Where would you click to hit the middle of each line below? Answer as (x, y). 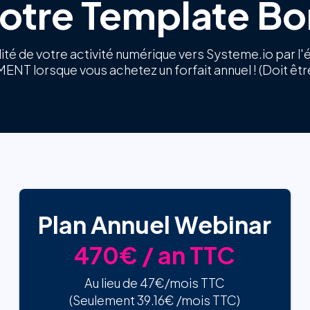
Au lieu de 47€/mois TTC (155, 282)
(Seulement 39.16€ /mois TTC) (155, 300)
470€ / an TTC (155, 255)
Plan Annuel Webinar (155, 224)
